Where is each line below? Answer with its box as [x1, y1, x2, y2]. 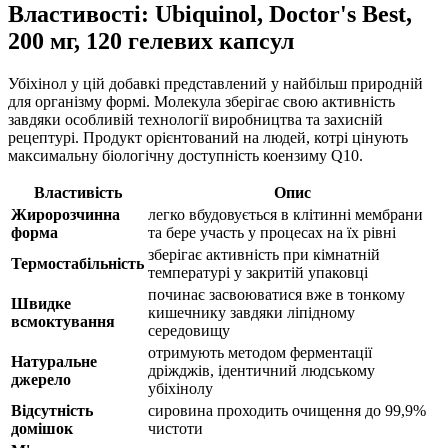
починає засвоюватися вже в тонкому [148, 285, 405, 303]
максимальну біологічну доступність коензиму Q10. [8, 146, 363, 164]
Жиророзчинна [11, 205, 120, 223]
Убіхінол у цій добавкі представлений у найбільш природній [8, 74, 423, 92]
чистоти [148, 419, 203, 437]
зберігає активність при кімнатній [148, 245, 380, 263]
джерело [11, 370, 71, 388]
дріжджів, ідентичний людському [148, 361, 375, 379]
